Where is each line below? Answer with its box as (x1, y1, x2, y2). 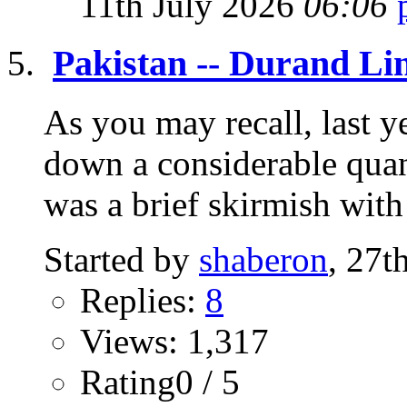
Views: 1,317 (80, 322, 269, 362)
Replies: (80, 281, 205, 321)
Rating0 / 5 (80, 362, 240, 402)
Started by (44, 240, 199, 280)
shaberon (199, 240, 328, 280)
